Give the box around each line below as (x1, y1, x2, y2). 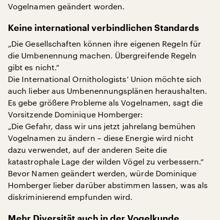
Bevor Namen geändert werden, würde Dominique (8, 168, 197, 178)
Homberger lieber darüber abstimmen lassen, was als (8, 180, 208, 190)
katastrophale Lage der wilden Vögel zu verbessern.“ (8, 157, 204, 166)
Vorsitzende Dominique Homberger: (8, 110, 143, 119)
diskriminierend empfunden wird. (8, 192, 133, 201)
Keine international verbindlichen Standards (8, 24, 199, 32)
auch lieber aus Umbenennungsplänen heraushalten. (8, 86, 207, 95)
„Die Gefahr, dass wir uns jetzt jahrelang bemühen (8, 121, 195, 131)
